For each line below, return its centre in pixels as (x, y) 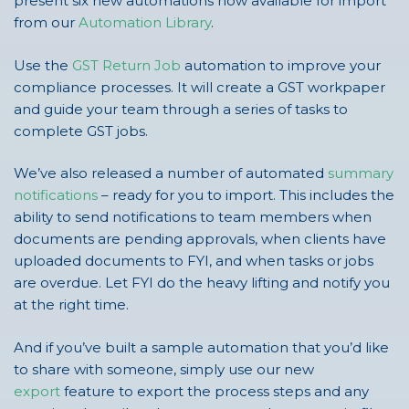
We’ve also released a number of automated (171, 173)
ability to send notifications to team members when (193, 217)
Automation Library (145, 23)
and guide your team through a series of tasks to (181, 109)
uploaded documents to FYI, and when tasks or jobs (194, 261)
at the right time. (71, 305)
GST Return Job (126, 65)
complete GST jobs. (81, 131)
